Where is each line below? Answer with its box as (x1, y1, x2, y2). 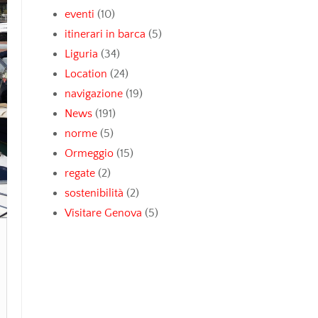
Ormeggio (65, 147, 114, 160)
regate (65, 167, 95, 180)
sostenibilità (65, 187, 124, 199)
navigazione (65, 87, 123, 100)
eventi (65, 8, 94, 21)
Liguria (65, 48, 98, 60)
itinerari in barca (65, 28, 146, 40)
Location (65, 67, 107, 80)
